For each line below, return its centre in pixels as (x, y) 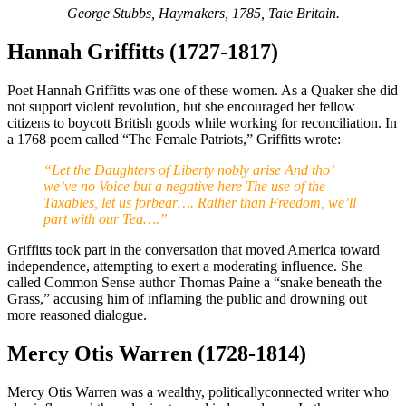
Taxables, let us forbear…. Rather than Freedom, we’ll (200, 203)
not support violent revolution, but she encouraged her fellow (181, 106)
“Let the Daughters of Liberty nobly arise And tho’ (188, 170)
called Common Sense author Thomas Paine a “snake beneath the (194, 282)
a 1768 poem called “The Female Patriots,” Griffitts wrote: (174, 139)
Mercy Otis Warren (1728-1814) (157, 353)
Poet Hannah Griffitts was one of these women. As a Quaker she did (203, 90)
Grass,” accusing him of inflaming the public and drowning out (187, 299)
